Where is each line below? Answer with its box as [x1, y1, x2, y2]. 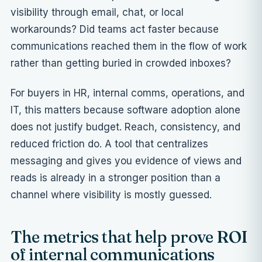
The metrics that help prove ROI [11, 227, 248, 247]
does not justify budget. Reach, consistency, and [11, 121, 240, 133]
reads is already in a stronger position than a [11, 172, 220, 184]
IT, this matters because [11, 104, 127, 116]
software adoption [127, 104, 212, 116]
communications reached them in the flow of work [11, 40, 247, 53]
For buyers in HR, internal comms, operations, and [11, 87, 244, 99]
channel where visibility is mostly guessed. [11, 189, 212, 201]
